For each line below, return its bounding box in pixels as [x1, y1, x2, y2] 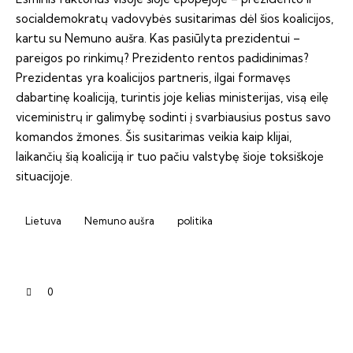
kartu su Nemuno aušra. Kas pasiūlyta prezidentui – [16, 31, 300, 46]
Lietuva [25, 214, 61, 227]
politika [177, 214, 214, 227]
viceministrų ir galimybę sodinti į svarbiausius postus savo [16, 110, 331, 124]
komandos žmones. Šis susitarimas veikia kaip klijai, [16, 129, 292, 144]
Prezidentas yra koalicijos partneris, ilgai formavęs [16, 70, 291, 85]
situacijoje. [16, 169, 72, 184]
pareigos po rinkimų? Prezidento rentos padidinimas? [16, 50, 309, 65]
